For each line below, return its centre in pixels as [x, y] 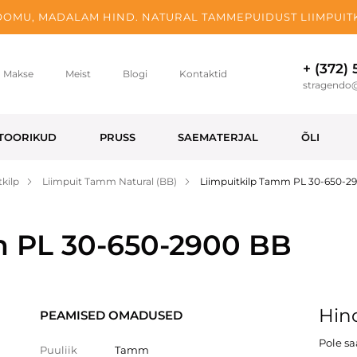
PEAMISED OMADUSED [111, 315]
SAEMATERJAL [218, 137]
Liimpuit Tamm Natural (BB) [110, 181]
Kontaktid [203, 74]
